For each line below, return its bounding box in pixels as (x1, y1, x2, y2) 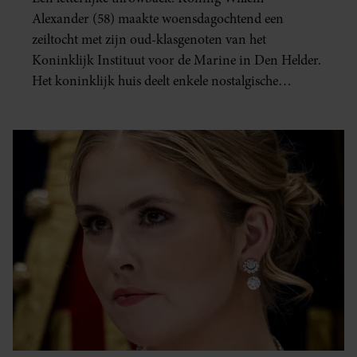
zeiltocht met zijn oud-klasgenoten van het (32, 30, 266, 49)
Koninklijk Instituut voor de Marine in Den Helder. (32, 51, 321, 70)
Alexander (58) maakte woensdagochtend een (32, 10, 284, 29)
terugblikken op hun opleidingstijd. (32, 92, 229, 112)
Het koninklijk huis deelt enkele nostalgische (32, 72, 278, 91)
